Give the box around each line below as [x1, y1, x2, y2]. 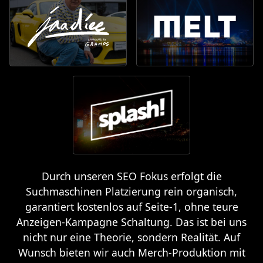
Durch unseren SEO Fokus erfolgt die [41, 169, 222, 184]
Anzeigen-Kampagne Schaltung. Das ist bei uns [16, 215, 247, 230]
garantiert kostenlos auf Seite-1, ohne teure [25, 200, 238, 214]
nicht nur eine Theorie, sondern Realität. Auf [23, 230, 240, 245]
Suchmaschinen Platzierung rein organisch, [26, 184, 237, 199]
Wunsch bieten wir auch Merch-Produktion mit [18, 245, 245, 260]
